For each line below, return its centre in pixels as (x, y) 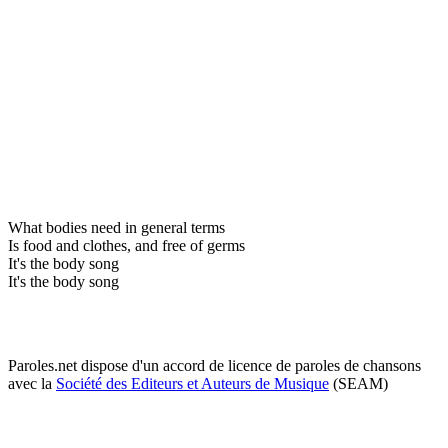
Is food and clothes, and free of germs (126, 245)
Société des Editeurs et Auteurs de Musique (192, 383)
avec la (32, 383)
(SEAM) (358, 383)
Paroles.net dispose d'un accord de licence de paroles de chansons (214, 365)
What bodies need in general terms (116, 227)
